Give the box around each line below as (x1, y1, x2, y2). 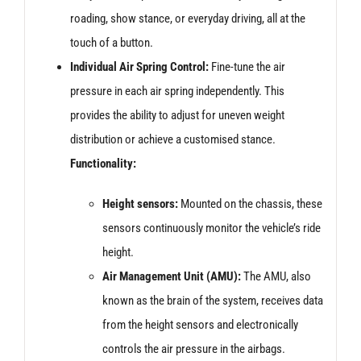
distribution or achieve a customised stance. (69, 131, 276, 147)
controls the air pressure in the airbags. (102, 341, 285, 356)
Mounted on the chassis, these (177, 196, 322, 211)
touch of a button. (69, 35, 153, 50)
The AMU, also (240, 268, 311, 284)
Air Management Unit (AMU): (102, 268, 241, 284)
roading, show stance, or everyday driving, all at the (69, 10, 305, 26)
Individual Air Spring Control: (69, 59, 209, 74)
